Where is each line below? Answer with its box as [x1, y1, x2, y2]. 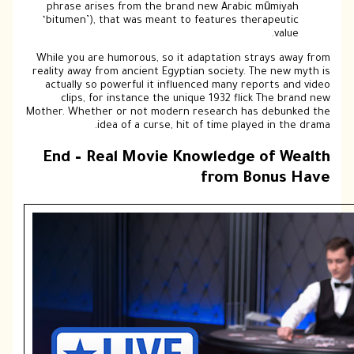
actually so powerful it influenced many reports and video [44, 81, 330, 92]
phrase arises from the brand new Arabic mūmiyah [46, 2, 299, 13]
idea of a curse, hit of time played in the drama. [96, 121, 330, 133]
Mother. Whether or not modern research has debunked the [25, 107, 330, 119]
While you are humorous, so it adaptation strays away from [36, 54, 330, 66]
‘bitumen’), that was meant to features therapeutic [42, 15, 299, 27]
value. [273, 28, 299, 40]
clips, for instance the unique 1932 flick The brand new [60, 94, 330, 106]
